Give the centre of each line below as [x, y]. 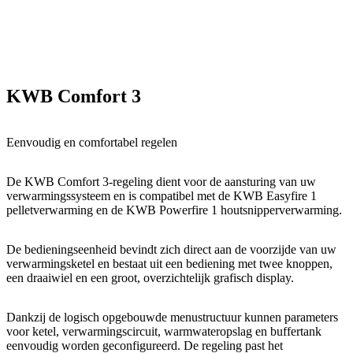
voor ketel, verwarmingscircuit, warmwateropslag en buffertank [164, 332]
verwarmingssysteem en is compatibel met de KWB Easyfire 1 [162, 196]
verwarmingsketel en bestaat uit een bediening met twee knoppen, [169, 264]
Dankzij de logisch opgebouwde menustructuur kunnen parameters [172, 318]
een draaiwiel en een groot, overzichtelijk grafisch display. [150, 278]
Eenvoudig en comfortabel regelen [92, 143]
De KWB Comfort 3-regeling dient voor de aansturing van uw [161, 182]
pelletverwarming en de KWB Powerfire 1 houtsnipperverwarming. [174, 210]
